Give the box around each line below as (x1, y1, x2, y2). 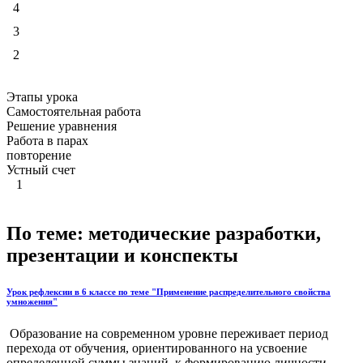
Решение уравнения (6, 118, 117, 133)
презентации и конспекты (6, 244, 238, 266)
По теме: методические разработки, (6, 222, 321, 244)
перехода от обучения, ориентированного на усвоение (6, 340, 307, 355)
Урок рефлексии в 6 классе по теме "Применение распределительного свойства (6, 286, 331, 297)
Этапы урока (6, 89, 78, 104)
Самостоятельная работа (6, 104, 141, 118)
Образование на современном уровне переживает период (6, 326, 328, 340)
